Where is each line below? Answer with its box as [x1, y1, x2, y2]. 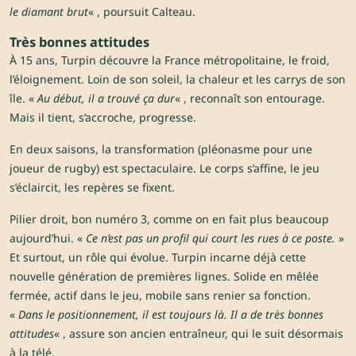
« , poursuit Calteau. [88, 4, 195, 20]
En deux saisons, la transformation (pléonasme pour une [10, 141, 312, 157]
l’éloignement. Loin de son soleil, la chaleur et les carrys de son [10, 72, 346, 87]
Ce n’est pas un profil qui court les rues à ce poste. [86, 230, 335, 246]
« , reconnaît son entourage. [175, 91, 325, 106]
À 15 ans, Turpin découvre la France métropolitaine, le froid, [10, 52, 330, 68]
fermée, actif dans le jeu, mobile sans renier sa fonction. [10, 288, 311, 304]
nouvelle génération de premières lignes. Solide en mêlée [10, 269, 319, 284]
